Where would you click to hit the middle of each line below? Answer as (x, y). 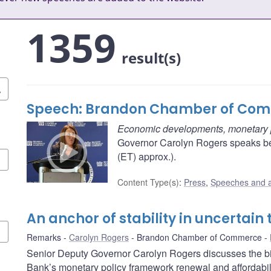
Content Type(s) (148, 182)
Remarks (44, 237)
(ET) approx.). (147, 157)
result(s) (151, 58)
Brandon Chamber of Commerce (199, 237)
